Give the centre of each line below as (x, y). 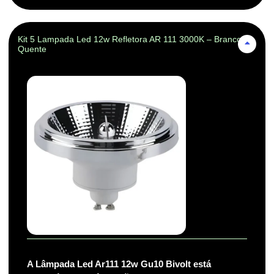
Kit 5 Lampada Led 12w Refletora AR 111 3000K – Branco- (131, 39)
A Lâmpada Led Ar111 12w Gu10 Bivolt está (119, 264)
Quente (32, 49)
